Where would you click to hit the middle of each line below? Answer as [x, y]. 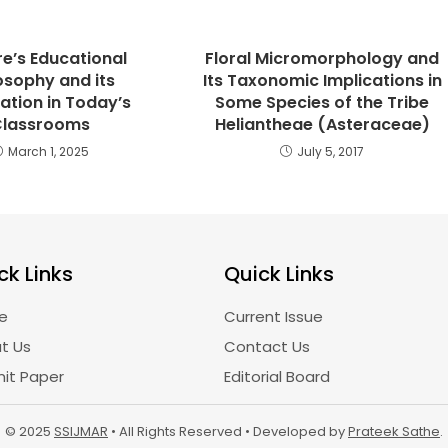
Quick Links [279, 274]
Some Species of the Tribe [322, 102]
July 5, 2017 [331, 151]
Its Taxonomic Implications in [322, 80]
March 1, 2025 [49, 151]
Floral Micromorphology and [322, 58]
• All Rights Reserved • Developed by [228, 431]
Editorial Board [277, 376]
